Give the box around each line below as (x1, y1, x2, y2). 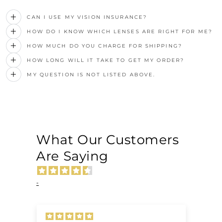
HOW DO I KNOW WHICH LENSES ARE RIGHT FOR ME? (27, 28, 213, 35)
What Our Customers (36, 132, 179, 148)
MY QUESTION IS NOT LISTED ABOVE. (27, 71, 156, 78)
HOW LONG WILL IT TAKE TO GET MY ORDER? (27, 56, 185, 63)
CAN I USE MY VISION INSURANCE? (27, 13, 148, 20)
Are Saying (36, 148, 109, 165)
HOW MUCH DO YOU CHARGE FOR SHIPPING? (27, 42, 182, 49)
